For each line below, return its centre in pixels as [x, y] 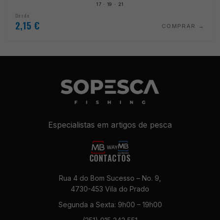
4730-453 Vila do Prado [110, 189]
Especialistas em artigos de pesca [110, 124]
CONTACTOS [110, 158]
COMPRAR [179, 26]
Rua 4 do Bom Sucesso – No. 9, [110, 178]
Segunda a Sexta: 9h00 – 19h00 [110, 204]
